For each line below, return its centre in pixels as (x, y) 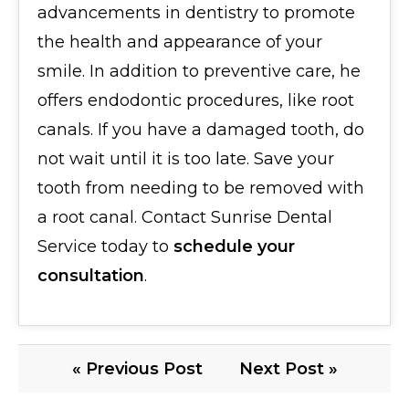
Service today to (105, 246)
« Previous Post (137, 369)
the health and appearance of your (180, 42)
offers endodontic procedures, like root (196, 100)
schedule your (234, 246)
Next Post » (288, 369)
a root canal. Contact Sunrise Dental (185, 217)
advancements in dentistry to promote (196, 13)
